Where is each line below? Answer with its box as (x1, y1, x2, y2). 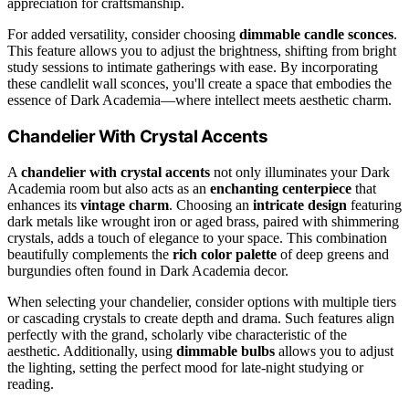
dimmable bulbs (176, 342, 275, 359)
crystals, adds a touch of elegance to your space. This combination (7, 229, 387, 246)
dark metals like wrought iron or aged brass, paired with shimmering (7, 213, 399, 229)
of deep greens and (277, 246, 389, 262)
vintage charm (80, 196, 169, 213)
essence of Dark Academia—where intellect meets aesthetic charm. (7, 92, 392, 109)
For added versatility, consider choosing (7, 26, 239, 43)
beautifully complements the (7, 246, 173, 262)
